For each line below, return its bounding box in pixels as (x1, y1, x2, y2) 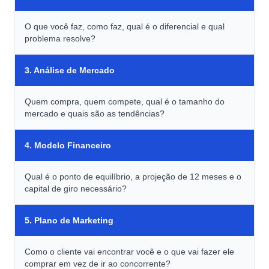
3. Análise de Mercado (25, 65, 115, 75)
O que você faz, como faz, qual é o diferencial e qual (25, 22, 225, 31)
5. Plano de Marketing (25, 216, 113, 225)
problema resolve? (25, 34, 95, 43)
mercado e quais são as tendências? (25, 109, 165, 118)
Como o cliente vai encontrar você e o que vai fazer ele (25, 247, 234, 256)
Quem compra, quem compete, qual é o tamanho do (25, 97, 225, 106)
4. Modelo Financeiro (25, 141, 111, 150)
